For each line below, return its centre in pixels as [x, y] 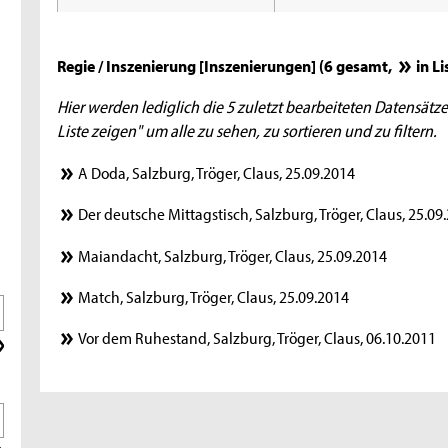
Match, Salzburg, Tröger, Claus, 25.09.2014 [214, 295]
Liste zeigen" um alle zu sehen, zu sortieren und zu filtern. [247, 130]
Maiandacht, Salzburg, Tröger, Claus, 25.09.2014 [233, 254]
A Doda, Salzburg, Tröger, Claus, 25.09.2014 [217, 171]
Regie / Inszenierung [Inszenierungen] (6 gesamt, [226, 65]
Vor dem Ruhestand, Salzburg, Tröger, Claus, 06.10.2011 [257, 337]
